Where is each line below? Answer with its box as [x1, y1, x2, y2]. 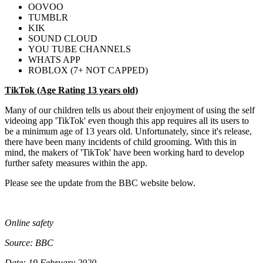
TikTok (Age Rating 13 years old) [5, 85, 138, 96]
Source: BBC [5, 238, 53, 248]
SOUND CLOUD [28, 33, 97, 44]
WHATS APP [28, 55, 80, 65]
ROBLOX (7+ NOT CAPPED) [28, 65, 148, 76]
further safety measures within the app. [5, 158, 147, 168]
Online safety [5, 218, 53, 228]
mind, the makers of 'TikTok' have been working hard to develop [5, 147, 244, 158]
